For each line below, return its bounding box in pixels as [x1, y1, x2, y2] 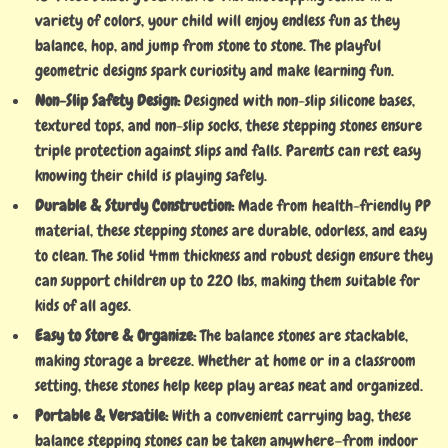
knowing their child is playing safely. [35, 165, 267, 186]
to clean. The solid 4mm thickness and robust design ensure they [35, 245, 433, 266]
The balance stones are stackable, [196, 325, 408, 346]
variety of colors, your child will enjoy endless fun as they [35, 10, 400, 31]
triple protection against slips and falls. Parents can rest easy [35, 140, 421, 161]
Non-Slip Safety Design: [35, 90, 180, 111]
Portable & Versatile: [35, 405, 168, 426]
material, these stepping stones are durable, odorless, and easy [35, 220, 427, 241]
